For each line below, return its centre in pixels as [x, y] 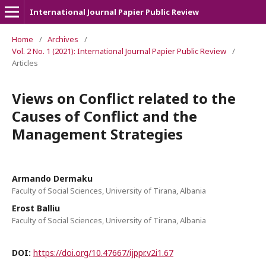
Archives [63, 39]
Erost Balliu [36, 208]
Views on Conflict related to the [124, 98]
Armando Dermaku [52, 178]
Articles [25, 63]
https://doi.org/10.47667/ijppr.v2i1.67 [103, 253]
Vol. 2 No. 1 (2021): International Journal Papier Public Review [119, 51]
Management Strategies [97, 134]
